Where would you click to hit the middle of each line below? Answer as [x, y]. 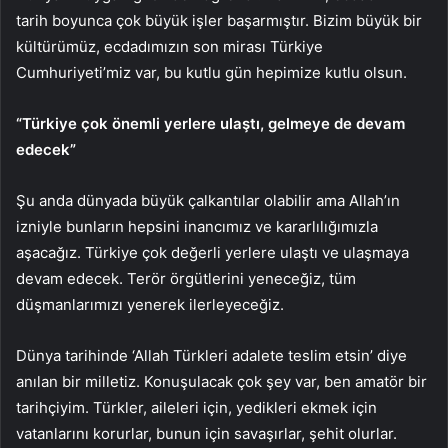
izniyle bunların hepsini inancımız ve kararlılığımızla [197, 226]
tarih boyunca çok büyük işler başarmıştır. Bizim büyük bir [219, 20]
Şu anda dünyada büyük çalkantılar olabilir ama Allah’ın [208, 200]
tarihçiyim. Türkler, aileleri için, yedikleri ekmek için [196, 407]
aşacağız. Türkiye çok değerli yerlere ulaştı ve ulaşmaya [212, 252]
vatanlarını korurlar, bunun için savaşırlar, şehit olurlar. [206, 433]
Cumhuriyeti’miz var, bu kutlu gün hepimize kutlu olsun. [211, 72]
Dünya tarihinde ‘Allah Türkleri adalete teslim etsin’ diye [211, 355]
